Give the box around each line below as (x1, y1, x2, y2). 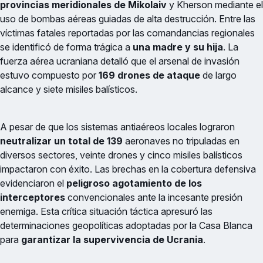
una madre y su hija (133, 41, 223, 53)
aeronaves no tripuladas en (123, 134, 240, 147)
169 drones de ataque (99, 69, 200, 81)
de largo (200, 69, 237, 81)
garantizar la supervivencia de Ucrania (21, 233, 203, 245)
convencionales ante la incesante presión (65, 191, 242, 203)
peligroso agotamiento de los (66, 177, 202, 189)
